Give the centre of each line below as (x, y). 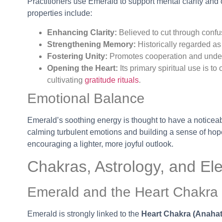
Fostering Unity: (77, 56)
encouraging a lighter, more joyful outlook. (100, 144)
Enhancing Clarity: (82, 32)
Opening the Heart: (83, 68)
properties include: (60, 13)
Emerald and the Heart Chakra (123, 192)
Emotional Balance (86, 98)
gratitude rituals (112, 80)
